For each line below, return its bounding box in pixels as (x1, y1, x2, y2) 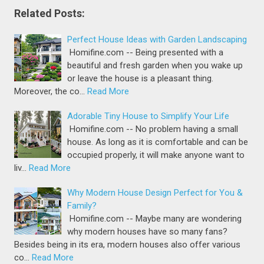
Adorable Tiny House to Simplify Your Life (67, 110, 230, 121)
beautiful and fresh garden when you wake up (67, 60, 243, 71)
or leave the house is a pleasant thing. (67, 72, 214, 84)
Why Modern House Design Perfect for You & (67, 187, 243, 198)
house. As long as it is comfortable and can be (67, 136, 249, 147)
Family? (67, 200, 97, 211)
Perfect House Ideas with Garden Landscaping (67, 34, 247, 45)
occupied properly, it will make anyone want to (67, 149, 245, 160)
